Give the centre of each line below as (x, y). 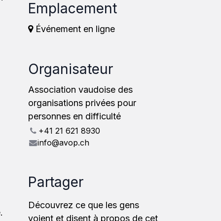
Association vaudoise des (80, 90)
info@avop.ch (64, 143)
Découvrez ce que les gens (84, 205)
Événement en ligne (74, 29)
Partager (56, 182)
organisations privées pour (82, 103)
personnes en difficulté (74, 116)
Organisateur (71, 69)
